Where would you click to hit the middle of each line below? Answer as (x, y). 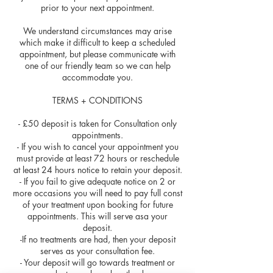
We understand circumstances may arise (97, 30)
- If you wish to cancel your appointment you (97, 146)
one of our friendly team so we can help (97, 65)
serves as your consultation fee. (97, 250)
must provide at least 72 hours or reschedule (97, 158)
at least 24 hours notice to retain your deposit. (97, 169)
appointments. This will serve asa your (97, 216)
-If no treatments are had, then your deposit (97, 239)
